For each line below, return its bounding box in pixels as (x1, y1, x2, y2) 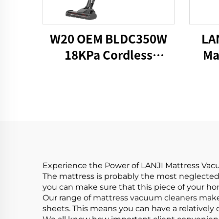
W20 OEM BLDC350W (50, 30, 167, 47)
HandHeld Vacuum (56, 62, 161, 79)
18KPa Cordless (65, 46, 153, 63)
